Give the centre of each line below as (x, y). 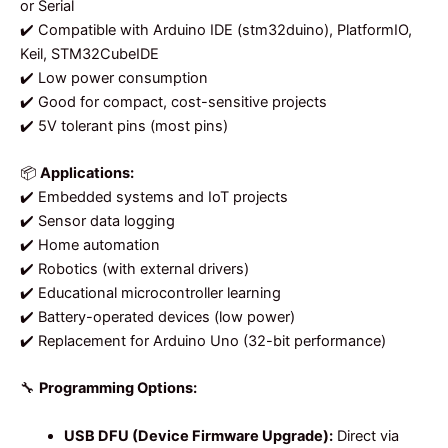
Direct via (365, 435)
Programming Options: (118, 388)
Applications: (87, 173)
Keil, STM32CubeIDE (89, 53)
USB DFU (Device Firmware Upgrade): (198, 435)
